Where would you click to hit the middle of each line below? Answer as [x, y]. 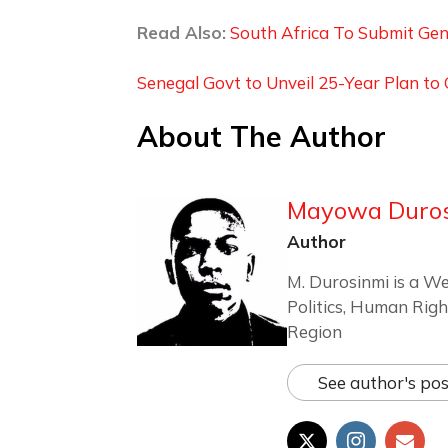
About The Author [261, 136]
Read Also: [181, 32]
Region [314, 331]
